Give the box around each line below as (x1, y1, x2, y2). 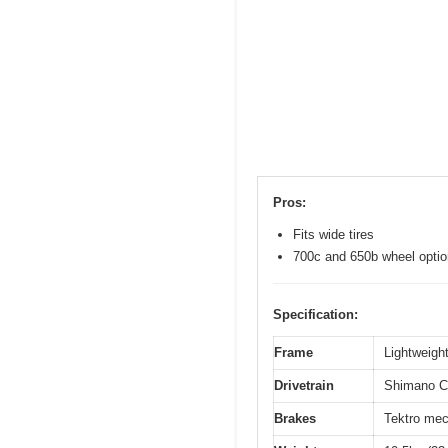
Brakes (274, 410, 316, 426)
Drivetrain (274, 377, 334, 393)
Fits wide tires (293, 226, 374, 242)
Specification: (273, 306, 358, 322)
